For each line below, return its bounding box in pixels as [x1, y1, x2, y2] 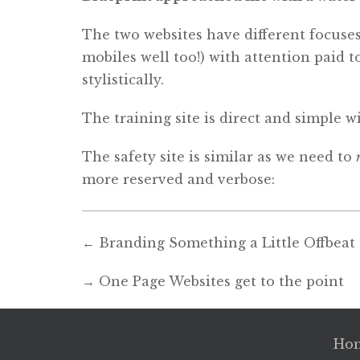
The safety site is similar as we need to [82, 149, 356, 165]
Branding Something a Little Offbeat [99, 235, 355, 251]
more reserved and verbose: [82, 171, 275, 187]
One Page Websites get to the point [99, 273, 344, 289]
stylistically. [82, 72, 164, 88]
